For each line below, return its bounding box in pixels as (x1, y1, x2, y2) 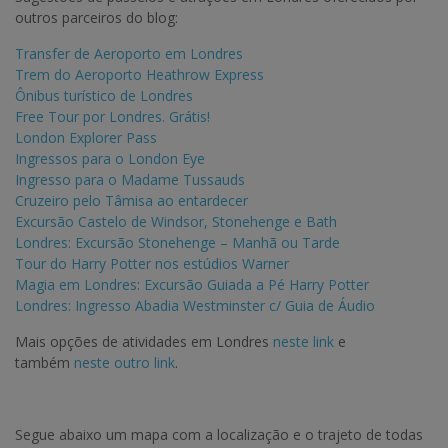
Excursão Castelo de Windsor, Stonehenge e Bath (15, 212, 337, 232)
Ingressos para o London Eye (15, 149, 205, 169)
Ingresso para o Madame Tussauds (15, 170, 245, 190)
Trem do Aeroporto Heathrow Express (15, 65, 264, 85)
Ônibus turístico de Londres (15, 86, 193, 106)
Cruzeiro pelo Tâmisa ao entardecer (15, 191, 248, 211)
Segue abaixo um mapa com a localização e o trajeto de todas (15, 425, 423, 445)
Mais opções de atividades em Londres (15, 332, 273, 352)
